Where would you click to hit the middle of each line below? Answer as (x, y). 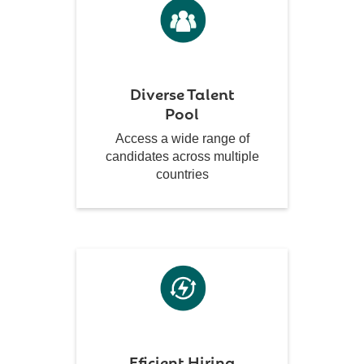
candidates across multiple (182, 157)
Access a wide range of (182, 139)
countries (182, 175)
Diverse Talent (182, 93)
